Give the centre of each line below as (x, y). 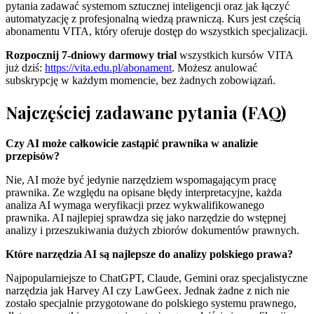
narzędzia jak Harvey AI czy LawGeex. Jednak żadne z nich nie (148, 290)
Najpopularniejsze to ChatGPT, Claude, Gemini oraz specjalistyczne (157, 278)
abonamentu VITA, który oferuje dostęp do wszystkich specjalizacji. (157, 32)
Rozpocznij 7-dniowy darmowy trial (91, 55)
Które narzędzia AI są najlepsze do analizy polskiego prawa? (149, 254)
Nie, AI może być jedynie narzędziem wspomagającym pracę (141, 179)
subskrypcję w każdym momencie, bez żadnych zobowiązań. (141, 81)
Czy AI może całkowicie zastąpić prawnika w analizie (132, 143)
